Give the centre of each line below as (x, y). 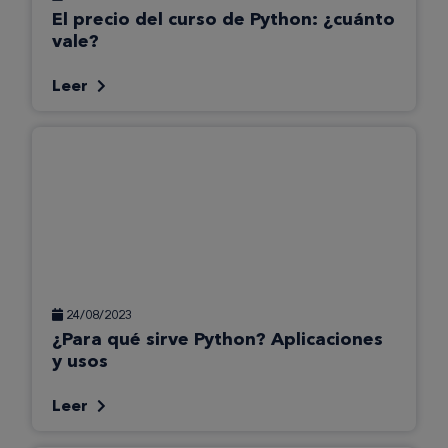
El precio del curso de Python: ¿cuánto (223, 19)
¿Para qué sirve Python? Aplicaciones (217, 339)
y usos (80, 361)
